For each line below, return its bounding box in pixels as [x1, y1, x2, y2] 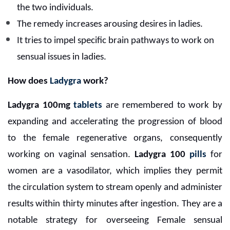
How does [8, 76, 50, 87]
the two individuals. [17, 3, 93, 13]
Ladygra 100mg [8, 101, 70, 111]
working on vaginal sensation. [8, 150, 135, 160]
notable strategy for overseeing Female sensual [8, 216, 222, 226]
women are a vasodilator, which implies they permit [8, 166, 222, 177]
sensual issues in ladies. [17, 52, 106, 63]
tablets [70, 101, 103, 111]
